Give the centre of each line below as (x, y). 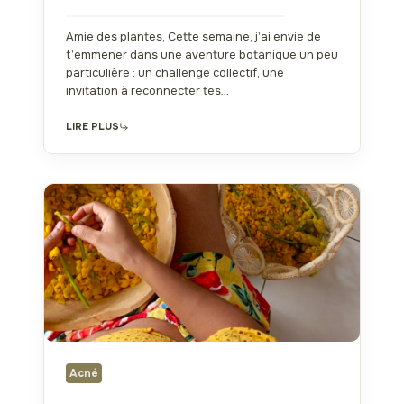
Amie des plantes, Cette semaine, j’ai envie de (193, 37)
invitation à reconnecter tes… (147, 91)
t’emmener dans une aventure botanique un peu (202, 55)
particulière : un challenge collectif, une (175, 73)
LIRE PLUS (92, 126)
